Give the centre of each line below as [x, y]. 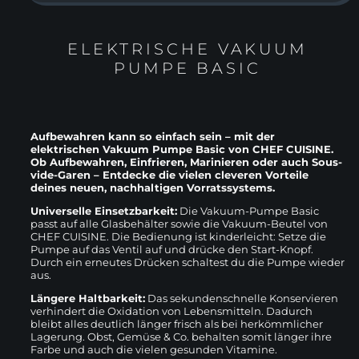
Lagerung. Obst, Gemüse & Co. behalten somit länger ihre [181, 336]
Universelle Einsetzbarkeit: [104, 210]
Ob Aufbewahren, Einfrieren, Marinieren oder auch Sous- [186, 161]
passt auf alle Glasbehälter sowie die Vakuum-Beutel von [179, 223]
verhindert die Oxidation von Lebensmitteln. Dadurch [171, 311]
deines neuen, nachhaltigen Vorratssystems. [153, 187]
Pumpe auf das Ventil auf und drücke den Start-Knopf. [172, 249]
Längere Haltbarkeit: [88, 298]
